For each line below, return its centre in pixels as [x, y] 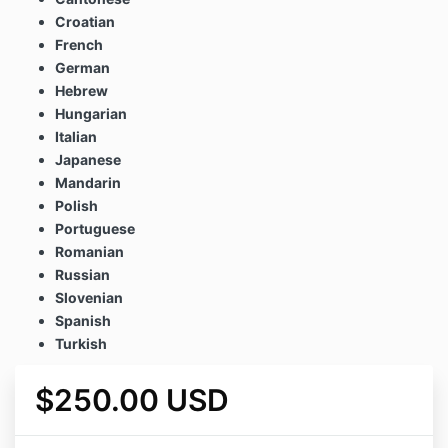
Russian [82, 275]
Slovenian [89, 298]
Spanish [83, 321]
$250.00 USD [132, 400]
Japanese [88, 160]
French [79, 45]
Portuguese [95, 229]
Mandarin [88, 183]
